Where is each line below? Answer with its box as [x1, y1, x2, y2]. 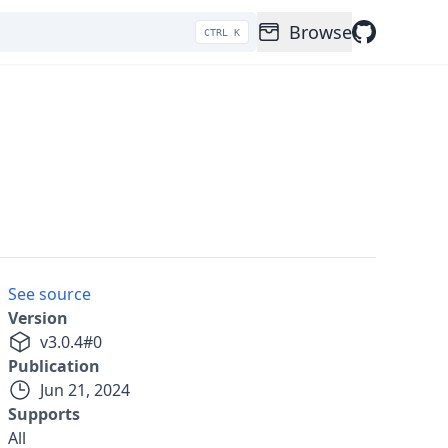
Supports [8, 403, 80, 425]
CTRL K [204, 26, 240, 38]
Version [8, 307, 68, 329]
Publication [8, 355, 100, 377]
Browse [289, 20, 352, 44]
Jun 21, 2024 [40, 379, 130, 401]
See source [8, 283, 91, 305]
